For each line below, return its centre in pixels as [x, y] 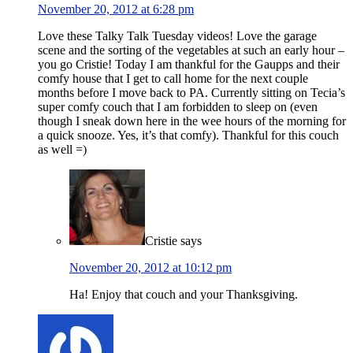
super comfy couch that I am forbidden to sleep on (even [178, 107]
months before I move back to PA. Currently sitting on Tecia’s [191, 93]
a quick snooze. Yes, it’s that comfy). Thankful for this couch [188, 136]
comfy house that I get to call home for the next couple [173, 79]
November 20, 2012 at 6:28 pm [116, 9]
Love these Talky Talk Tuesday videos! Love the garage [177, 36]
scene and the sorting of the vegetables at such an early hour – [191, 50]
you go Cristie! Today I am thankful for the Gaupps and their [189, 65]
